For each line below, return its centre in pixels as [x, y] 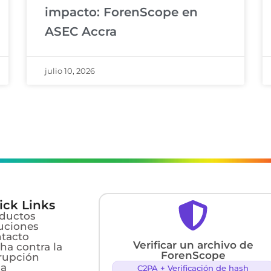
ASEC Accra [81, 31]
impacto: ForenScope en [121, 12]
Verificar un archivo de [193, 245]
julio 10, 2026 [70, 70]
